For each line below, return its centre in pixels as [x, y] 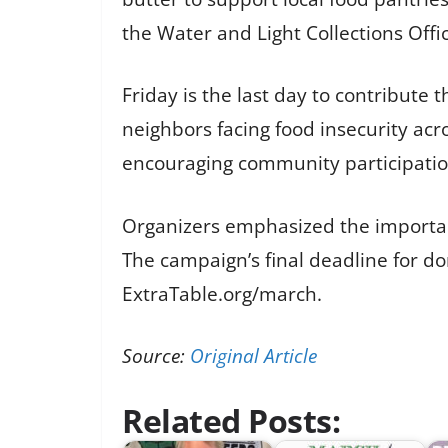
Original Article [253, 356]
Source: [156, 356]
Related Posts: [231, 420]
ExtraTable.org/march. [222, 293]
